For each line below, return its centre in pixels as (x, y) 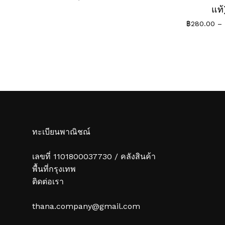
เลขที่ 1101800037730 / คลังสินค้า (94, 156)
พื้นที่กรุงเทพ (54, 169)
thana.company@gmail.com (86, 206)
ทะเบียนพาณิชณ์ (61, 132)
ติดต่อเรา (48, 181)
